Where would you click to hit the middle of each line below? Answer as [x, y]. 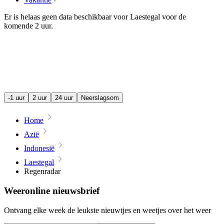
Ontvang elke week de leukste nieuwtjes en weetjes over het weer [107, 210]
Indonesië [39, 148]
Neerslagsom [100, 98]
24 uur [64, 98]
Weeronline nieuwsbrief [52, 191]
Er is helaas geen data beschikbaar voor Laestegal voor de [95, 17]
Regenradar [42, 171]
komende [18, 26]
